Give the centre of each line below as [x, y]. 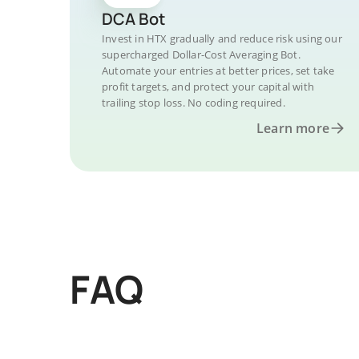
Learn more [293, 128]
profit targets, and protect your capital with [208, 87]
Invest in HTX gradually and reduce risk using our [222, 38]
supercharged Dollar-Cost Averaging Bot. [201, 54]
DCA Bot [133, 19]
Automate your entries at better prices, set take [218, 71]
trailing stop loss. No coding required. [194, 103]
